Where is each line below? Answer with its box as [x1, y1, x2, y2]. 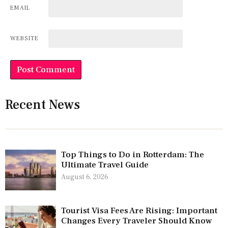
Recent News [5, 96, 80, 113]
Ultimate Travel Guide [61, 159, 149, 171]
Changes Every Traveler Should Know [61, 215, 212, 227]
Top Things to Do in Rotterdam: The [61, 149, 204, 161]
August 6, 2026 [61, 173, 108, 182]
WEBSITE [10, 34, 39, 42]
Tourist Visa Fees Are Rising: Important [61, 205, 217, 217]
